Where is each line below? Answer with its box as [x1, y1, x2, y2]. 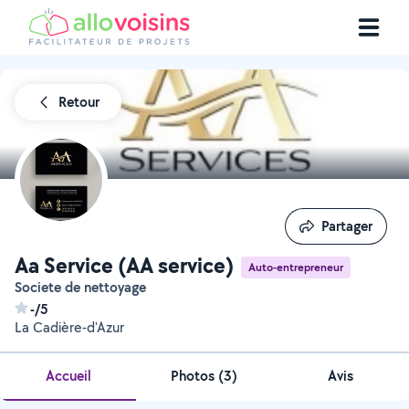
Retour [58, 92, 100, 111]
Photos [171, 366, 219, 385]
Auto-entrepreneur [248, 258, 343, 275]
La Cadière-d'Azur [15, 318, 124, 337]
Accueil [45, 366, 91, 385]
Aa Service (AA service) [15, 250, 234, 279]
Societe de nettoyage [22, 278, 146, 297]
